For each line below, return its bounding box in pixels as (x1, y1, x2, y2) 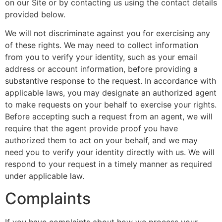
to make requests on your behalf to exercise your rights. (5, 100, 217, 110)
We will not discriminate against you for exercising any (5, 28, 210, 39)
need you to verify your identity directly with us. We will (5, 147, 215, 158)
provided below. (5, 9, 65, 19)
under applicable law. (5, 171, 84, 181)
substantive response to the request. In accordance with (5, 76, 216, 86)
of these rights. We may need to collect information (5, 40, 198, 51)
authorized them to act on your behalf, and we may (5, 135, 198, 146)
